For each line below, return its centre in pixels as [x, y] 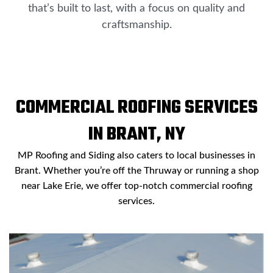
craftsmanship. [136, 25]
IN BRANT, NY [136, 134]
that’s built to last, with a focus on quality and [136, 8]
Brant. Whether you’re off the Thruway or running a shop [136, 170]
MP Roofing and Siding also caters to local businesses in [136, 155]
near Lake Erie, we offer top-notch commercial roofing [136, 186]
